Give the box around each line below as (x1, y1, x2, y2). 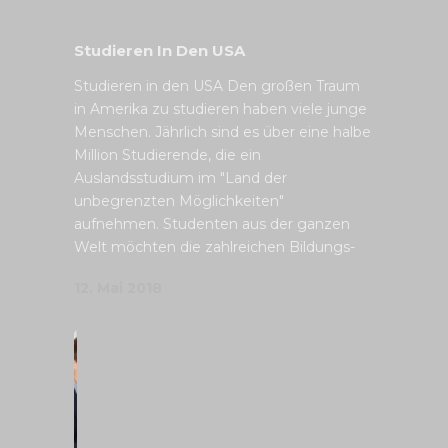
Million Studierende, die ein (74, 146, 261, 164)
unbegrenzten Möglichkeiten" (74, 192, 284, 210)
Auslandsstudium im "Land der (74, 169, 287, 187)
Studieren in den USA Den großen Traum (74, 77, 360, 95)
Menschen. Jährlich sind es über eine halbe (74, 123, 371, 141)
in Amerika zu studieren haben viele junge (74, 100, 367, 118)
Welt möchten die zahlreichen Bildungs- (74, 238, 355, 256)
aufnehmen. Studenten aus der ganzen (74, 215, 350, 233)
